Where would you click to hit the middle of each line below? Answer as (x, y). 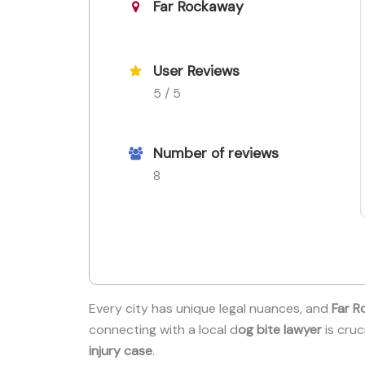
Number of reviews (216, 153)
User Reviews (196, 70)
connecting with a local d (163, 329)
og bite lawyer (280, 329)
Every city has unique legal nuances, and (210, 308)
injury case (121, 350)
